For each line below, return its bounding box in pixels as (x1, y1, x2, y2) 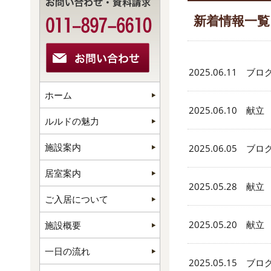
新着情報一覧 (194, 12, 270, 29)
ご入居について (45, 193, 108, 205)
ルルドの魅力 (45, 115, 99, 127)
